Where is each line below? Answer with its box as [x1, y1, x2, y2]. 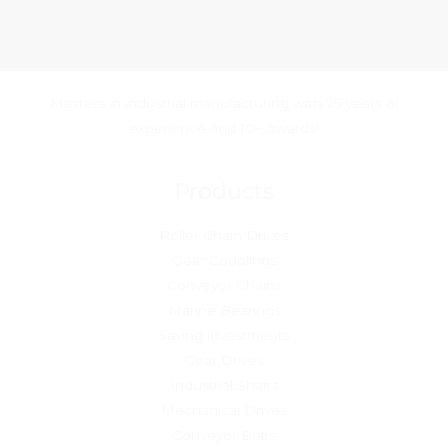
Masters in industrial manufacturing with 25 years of [49, 94, 399, 111]
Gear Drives [184, 352, 264, 369]
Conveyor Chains [166, 277, 282, 294]
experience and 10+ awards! [129, 119, 319, 136]
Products [174, 176, 274, 205]
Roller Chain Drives [159, 227, 289, 244]
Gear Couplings [171, 252, 277, 269]
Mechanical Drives [161, 402, 287, 419]
